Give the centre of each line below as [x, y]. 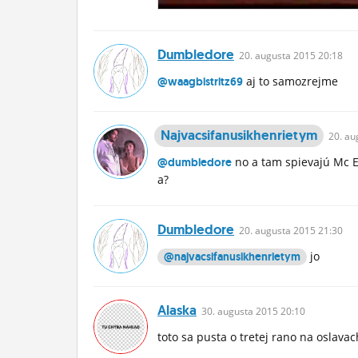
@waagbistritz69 [200, 82]
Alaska [177, 310]
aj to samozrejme [290, 81]
